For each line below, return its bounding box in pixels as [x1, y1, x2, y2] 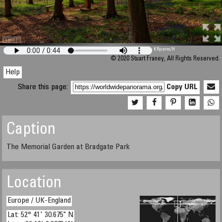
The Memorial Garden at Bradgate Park [6, 143, 130, 151]
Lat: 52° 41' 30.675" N [7, 211, 74, 219]
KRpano [154, 47, 171, 52]
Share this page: [18, 83, 70, 91]
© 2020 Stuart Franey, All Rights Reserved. [110, 56, 220, 62]
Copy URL [166, 83, 198, 91]
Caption [6, 122, 56, 138]
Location [6, 176, 62, 192]
